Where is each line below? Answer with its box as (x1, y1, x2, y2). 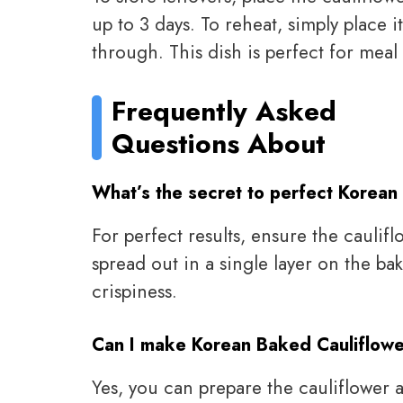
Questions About (112, 123, 327, 163)
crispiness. (92, 278, 177, 306)
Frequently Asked (112, 91, 337, 130)
